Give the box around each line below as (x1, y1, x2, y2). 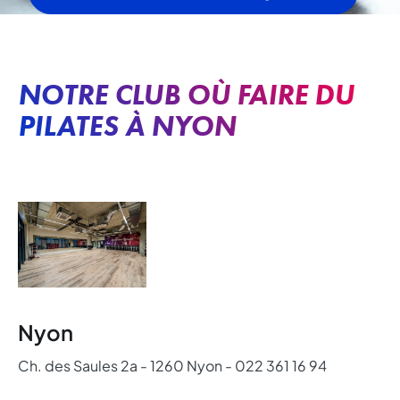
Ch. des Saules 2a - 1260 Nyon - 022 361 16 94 (18, 356, 327, 375)
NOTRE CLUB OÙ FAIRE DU (18, 77, 354, 112)
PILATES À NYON (18, 108, 236, 143)
